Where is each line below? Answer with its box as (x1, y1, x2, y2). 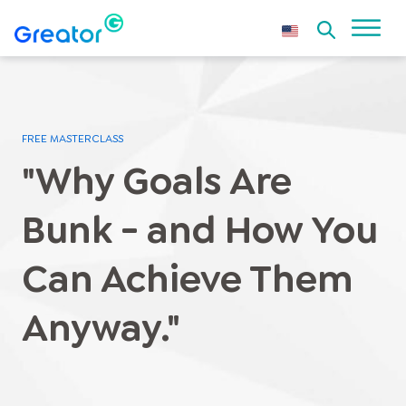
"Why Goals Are (22, 156, 292, 206)
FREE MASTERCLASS (22, 131, 123, 146)
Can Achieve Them (22, 254, 353, 304)
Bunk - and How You (22, 205, 378, 255)
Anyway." (22, 303, 180, 353)
